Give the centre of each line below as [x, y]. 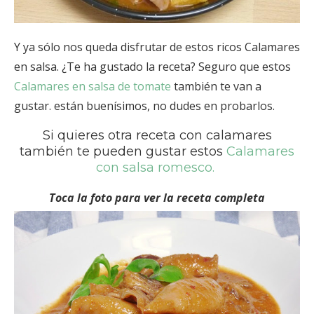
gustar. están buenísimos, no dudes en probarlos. [144, 106]
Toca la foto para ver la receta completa [157, 198]
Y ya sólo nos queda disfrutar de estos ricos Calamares [157, 47]
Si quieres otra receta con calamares [157, 136]
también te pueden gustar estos [123, 152]
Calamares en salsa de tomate [93, 87]
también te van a [216, 87]
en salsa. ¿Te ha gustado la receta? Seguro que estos [152, 67]
